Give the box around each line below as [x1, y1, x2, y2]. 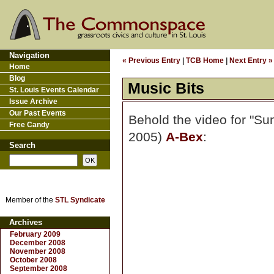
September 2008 [10, 264, 67, 273]
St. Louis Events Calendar [9, 86, 99, 94]
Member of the [5, 196, 55, 204]
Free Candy [9, 120, 50, 129]
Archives [9, 218, 42, 227]
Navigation [9, 51, 50, 60]
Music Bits [128, 80, 204, 97]
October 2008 [10, 256, 57, 264]
